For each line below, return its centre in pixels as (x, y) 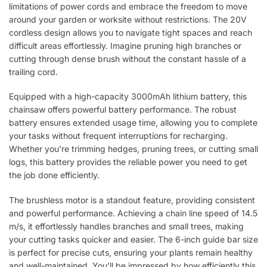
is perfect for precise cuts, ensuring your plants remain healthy (131, 252)
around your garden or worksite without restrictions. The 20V (128, 19)
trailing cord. (33, 72)
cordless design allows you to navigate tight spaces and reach (131, 32)
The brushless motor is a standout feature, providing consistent (132, 200)
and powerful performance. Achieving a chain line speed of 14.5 (133, 213)
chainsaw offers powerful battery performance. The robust (123, 110)
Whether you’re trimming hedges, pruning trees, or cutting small (133, 149)
